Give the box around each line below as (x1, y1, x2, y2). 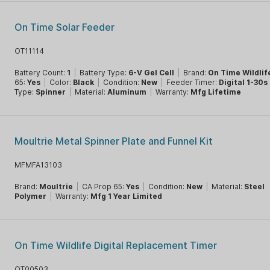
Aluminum (107, 87, 147, 96)
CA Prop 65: (82, 182, 127, 191)
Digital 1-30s (219, 78, 268, 87)
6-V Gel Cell (128, 68, 175, 77)
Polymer (14, 192, 47, 201)
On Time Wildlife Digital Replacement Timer (14, 239, 218, 251)
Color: (49, 78, 74, 87)
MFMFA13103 (14, 160, 63, 169)
